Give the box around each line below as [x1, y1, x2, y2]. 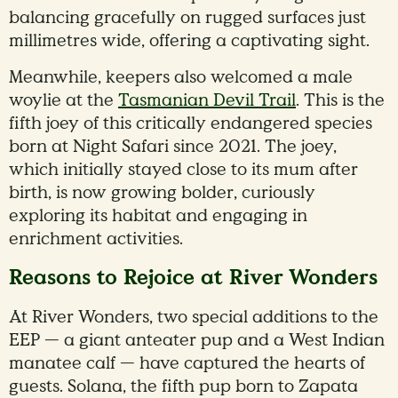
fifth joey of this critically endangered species [9, 111, 372, 135]
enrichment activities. [9, 227, 183, 251]
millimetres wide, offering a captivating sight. [9, 28, 370, 52]
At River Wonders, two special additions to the [9, 305, 378, 329]
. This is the [296, 88, 385, 112]
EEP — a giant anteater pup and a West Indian [9, 328, 385, 352]
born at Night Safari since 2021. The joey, [9, 134, 337, 158]
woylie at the [9, 88, 118, 112]
